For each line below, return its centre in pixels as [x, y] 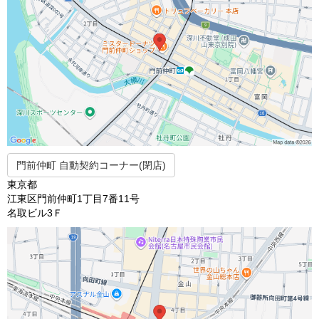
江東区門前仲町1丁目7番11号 [73, 199]
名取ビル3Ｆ [35, 213]
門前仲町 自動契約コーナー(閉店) [91, 166]
